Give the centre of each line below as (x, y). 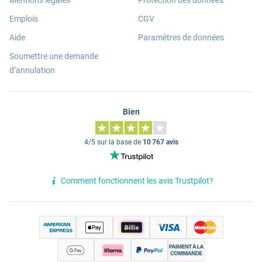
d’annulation (32, 70)
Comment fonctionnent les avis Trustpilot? (137, 180)
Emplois (24, 19)
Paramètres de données (181, 38)
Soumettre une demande (54, 56)
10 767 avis (160, 142)
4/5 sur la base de (113, 142)
